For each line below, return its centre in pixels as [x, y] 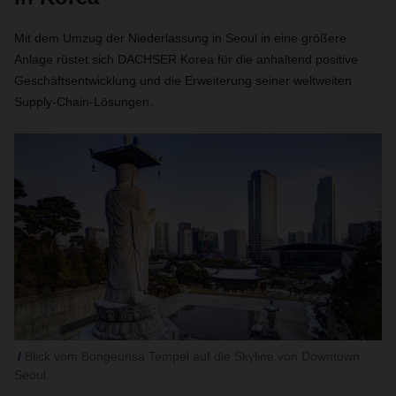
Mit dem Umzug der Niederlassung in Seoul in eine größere [180, 38]
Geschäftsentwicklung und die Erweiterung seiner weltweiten [183, 80]
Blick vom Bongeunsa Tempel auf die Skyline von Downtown [192, 356]
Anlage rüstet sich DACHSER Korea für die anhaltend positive [186, 59]
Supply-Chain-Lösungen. [84, 102]
